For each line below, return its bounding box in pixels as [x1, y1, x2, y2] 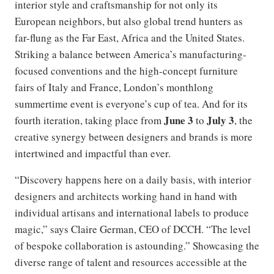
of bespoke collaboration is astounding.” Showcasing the [15, 239, 259, 253]
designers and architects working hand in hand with [15, 189, 237, 204]
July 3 [207, 113, 234, 128]
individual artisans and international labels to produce [15, 206, 249, 220]
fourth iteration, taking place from [15, 113, 164, 128]
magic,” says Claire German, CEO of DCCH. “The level [15, 222, 251, 237]
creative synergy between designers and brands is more [15, 130, 253, 144]
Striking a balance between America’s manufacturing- [15, 47, 246, 62]
